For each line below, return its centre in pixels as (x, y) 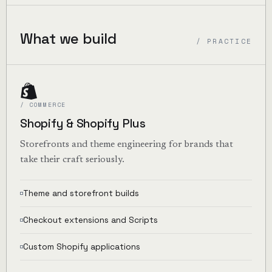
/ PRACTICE (224, 41)
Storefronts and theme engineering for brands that (126, 145)
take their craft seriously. (72, 160)
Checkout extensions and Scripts (90, 220)
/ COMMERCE (43, 105)
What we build (68, 38)
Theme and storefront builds (81, 193)
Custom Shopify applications (81, 247)
